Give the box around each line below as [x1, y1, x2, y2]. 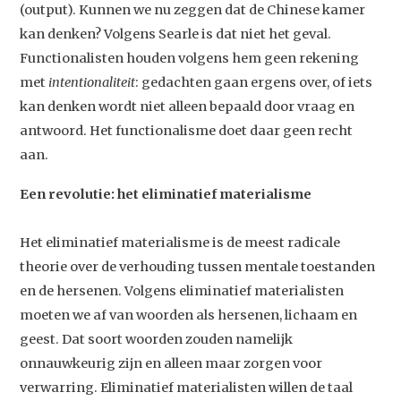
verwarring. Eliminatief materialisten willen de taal [20, 380, 354, 397]
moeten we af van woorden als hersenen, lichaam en [20, 307, 358, 324]
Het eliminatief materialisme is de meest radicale [20, 235, 341, 252]
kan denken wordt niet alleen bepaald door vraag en [20, 98, 355, 115]
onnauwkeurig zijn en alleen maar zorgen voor [20, 355, 323, 372]
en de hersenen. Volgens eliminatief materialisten [20, 283, 345, 300]
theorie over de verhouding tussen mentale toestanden [20, 259, 376, 276]
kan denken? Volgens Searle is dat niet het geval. [20, 25, 332, 42]
